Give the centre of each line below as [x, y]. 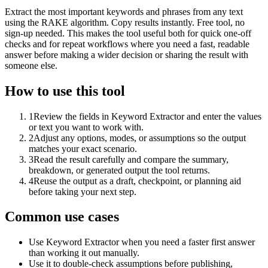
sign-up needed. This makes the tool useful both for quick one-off [128, 33]
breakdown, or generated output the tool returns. [119, 170]
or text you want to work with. [86, 127]
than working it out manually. [84, 253]
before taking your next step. [83, 191]
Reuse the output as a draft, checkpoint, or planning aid [137, 181]
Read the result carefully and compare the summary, [131, 159]
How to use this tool [65, 91]
